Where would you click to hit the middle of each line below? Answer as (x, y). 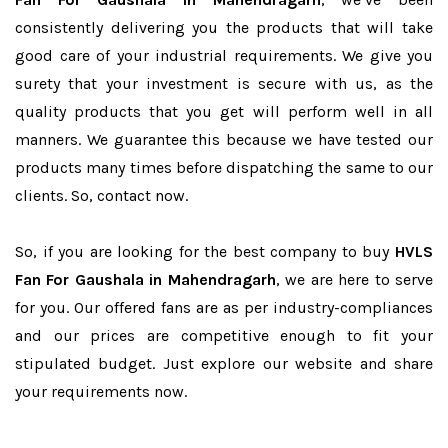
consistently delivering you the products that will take (224, 27)
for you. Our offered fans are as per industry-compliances (224, 307)
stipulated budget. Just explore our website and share (224, 363)
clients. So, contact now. (101, 195)
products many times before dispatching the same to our (224, 167)
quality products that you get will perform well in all (224, 111)
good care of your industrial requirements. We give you (224, 55)
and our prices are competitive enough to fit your (224, 335)
